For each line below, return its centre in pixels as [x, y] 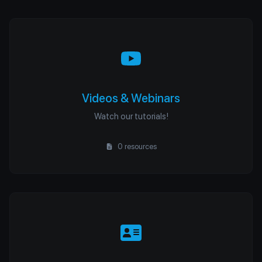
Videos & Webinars [131, 98]
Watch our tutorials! [131, 116]
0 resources [136, 146]
